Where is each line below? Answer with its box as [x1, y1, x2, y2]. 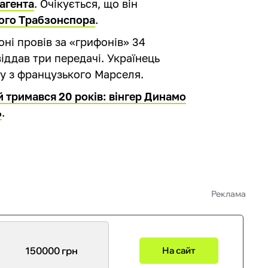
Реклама [211, 188, 246, 199]
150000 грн [25, 244, 78, 257]
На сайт [162, 245, 196, 257]
